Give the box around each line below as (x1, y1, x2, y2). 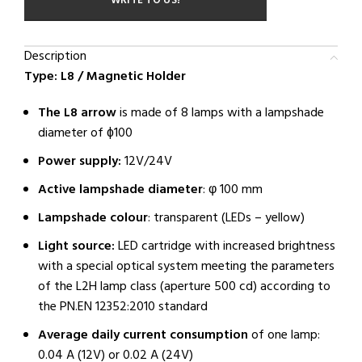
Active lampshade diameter (38, 179, 203, 200)
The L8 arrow (38, 103, 116, 124)
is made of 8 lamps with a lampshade (116, 103, 324, 124)
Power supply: (38, 151, 121, 172)
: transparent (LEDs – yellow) (148, 208, 305, 229)
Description (24, 46, 86, 67)
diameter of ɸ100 (38, 123, 133, 144)
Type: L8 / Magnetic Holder (24, 66, 186, 87)
